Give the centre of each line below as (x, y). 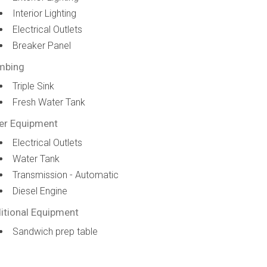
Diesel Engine (40, 191)
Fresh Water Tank (49, 102)
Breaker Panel (42, 46)
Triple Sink (34, 86)
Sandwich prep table (55, 232)
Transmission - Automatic (66, 175)
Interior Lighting (45, 13)
